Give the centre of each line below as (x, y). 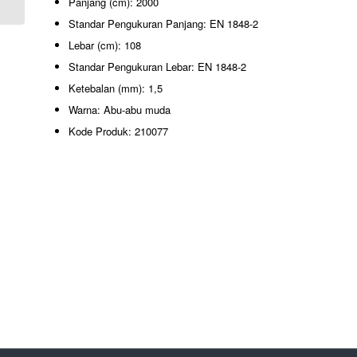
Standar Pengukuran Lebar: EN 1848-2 (157, 67)
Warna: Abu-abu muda (120, 110)
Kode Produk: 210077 (118, 131)
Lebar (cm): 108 (105, 45)
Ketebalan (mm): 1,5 (116, 88)
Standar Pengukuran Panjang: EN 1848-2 (163, 24)
